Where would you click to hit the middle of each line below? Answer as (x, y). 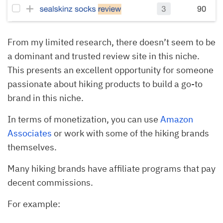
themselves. (33, 147)
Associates (30, 133)
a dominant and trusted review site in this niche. (104, 56)
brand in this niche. (46, 98)
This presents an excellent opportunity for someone (111, 70)
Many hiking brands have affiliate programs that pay (111, 168)
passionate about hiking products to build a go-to (105, 84)
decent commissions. (51, 182)
